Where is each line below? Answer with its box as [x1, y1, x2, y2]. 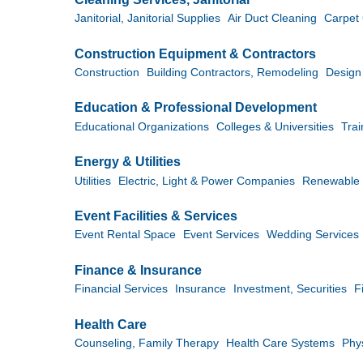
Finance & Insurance [75, 263, 202, 277]
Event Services [183, 228, 259, 241]
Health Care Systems [226, 336, 335, 349]
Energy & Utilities [75, 155, 181, 169]
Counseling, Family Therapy [75, 336, 219, 349]
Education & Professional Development [75, 100, 317, 115]
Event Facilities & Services [75, 208, 237, 223]
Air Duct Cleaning [228, 12, 317, 25]
